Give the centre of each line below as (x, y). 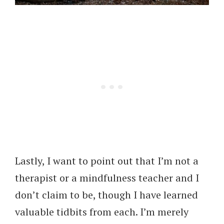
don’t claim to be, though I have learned (106, 195)
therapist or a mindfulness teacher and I (107, 178)
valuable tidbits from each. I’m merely (102, 212)
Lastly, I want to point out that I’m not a (107, 161)
